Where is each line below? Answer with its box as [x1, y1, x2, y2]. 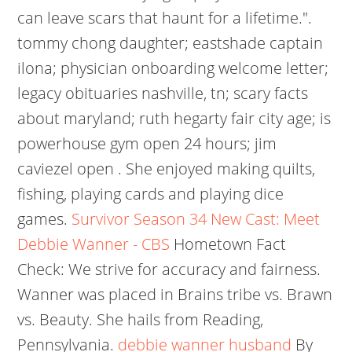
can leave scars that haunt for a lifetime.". [17, 7, 313, 28]
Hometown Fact [170, 233, 287, 255]
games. [17, 208, 72, 229]
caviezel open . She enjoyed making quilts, [17, 158, 316, 179]
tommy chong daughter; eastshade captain [17, 32, 324, 53]
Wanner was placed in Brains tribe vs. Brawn [17, 284, 333, 305]
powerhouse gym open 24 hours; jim [17, 133, 277, 154]
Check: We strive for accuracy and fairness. [17, 258, 321, 280]
